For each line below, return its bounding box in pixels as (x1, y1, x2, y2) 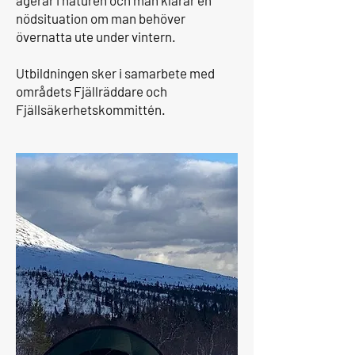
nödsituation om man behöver (16, 10, 185, 26)
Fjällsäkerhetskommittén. (16, 101, 166, 117)
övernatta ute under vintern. (16, 29, 178, 44)
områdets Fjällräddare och (16, 83, 167, 99)
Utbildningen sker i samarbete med (16, 65, 215, 81)
